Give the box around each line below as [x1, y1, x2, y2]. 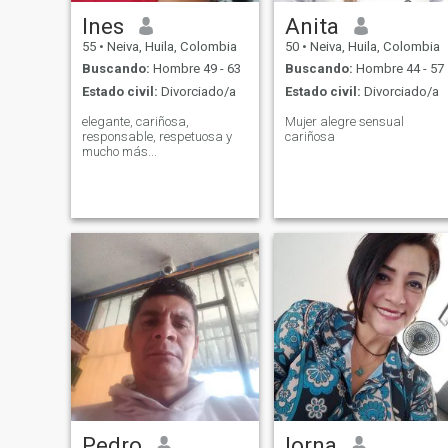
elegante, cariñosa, [81, 113, 189, 129]
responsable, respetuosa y [81, 128, 232, 144]
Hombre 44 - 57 [352, 61, 444, 77]
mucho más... [81, 143, 157, 159]
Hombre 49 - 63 [149, 61, 241, 77]
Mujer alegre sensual [284, 113, 404, 129]
